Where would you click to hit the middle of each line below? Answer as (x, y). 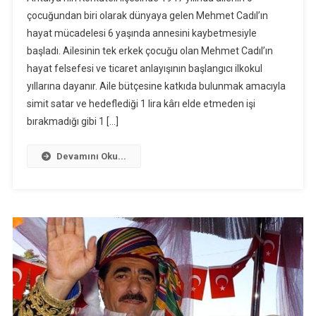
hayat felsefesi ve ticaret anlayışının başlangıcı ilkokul (144, 68)
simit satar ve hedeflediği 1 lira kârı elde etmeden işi (141, 103)
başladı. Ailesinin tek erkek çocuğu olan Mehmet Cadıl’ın (150, 50)
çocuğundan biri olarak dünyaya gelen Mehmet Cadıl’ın (147, 15)
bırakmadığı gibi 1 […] (72, 121)
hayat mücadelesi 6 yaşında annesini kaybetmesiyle (141, 33)
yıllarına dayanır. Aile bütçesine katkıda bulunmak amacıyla (156, 86)
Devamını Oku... (91, 156)
